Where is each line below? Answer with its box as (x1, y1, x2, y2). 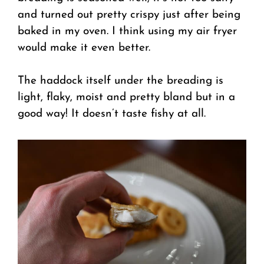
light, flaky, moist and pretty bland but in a (18, 92, 235, 104)
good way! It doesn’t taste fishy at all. (18, 108, 206, 120)
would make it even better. (18, 42, 150, 54)
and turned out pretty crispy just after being (18, 9, 240, 21)
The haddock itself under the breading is (18, 75, 223, 87)
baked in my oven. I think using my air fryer (18, 25, 237, 37)
